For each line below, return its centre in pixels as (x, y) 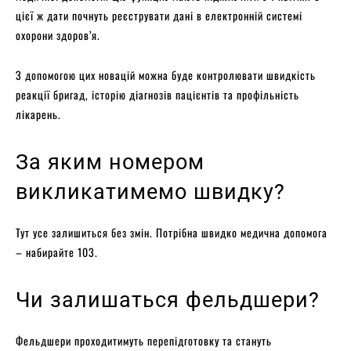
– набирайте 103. (57, 251)
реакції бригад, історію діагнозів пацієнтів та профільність (157, 94)
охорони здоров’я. (58, 34)
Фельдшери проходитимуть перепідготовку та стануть (144, 340)
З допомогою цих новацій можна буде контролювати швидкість (166, 74)
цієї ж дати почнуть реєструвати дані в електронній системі (159, 15)
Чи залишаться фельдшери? (168, 300)
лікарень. (38, 114)
